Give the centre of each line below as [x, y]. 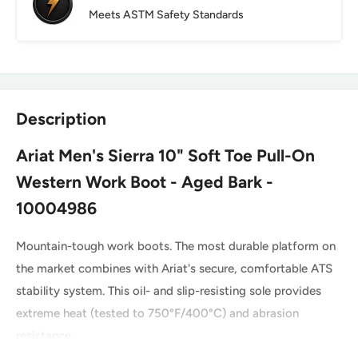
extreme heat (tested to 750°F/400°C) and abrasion [157, 313]
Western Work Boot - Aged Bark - [145, 182]
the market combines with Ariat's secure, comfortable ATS [174, 268]
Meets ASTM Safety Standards [166, 14]
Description [61, 118]
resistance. [45, 335]
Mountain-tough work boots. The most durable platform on [176, 246]
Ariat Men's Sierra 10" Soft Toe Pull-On [165, 156]
